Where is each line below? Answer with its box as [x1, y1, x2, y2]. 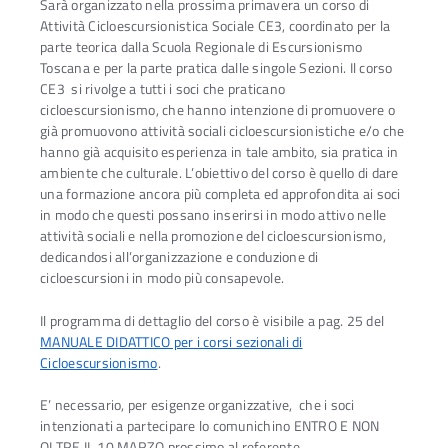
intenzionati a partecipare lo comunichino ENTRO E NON [40, 415, 380, 438]
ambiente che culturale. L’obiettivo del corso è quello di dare [40, 162, 399, 185]
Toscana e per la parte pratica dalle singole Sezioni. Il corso [40, 57, 393, 80]
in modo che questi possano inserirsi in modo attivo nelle [40, 204, 387, 227]
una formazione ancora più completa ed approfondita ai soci [40, 183, 401, 206]
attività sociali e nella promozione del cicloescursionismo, [40, 225, 386, 248]
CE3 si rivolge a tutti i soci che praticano [40, 78, 285, 101]
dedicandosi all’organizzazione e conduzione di [40, 246, 319, 269]
